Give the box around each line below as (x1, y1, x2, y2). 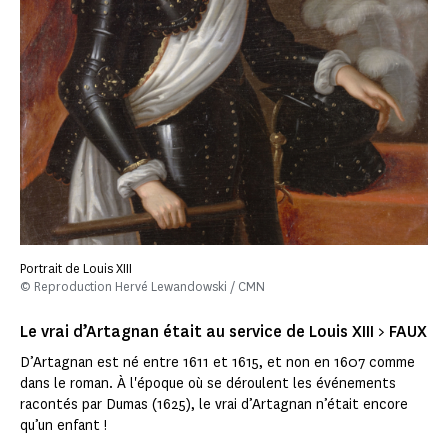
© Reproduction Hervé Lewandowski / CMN (20, 277, 265, 295)
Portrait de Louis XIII (20, 259, 132, 277)
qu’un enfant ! (20, 415, 109, 435)
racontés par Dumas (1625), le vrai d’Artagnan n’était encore (20, 394, 408, 414)
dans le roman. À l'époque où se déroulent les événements (20, 373, 396, 393)
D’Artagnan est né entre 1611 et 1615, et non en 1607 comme (20, 352, 415, 372)
